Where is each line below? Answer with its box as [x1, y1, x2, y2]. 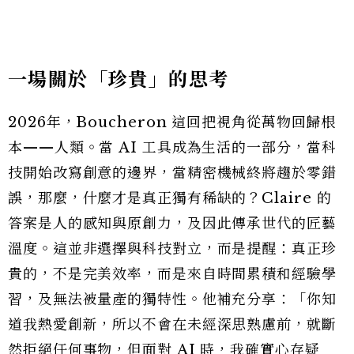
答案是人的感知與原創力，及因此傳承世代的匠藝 [8, 215, 337, 233]
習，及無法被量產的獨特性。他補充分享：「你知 [8, 291, 337, 309]
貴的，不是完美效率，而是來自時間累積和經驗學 [8, 265, 337, 284]
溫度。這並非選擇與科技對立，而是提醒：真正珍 [8, 240, 337, 258]
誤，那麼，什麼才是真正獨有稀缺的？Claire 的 [8, 190, 332, 208]
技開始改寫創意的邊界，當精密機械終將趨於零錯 [8, 164, 337, 183]
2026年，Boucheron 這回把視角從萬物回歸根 [8, 114, 337, 132]
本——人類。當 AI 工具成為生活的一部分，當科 [8, 139, 337, 157]
